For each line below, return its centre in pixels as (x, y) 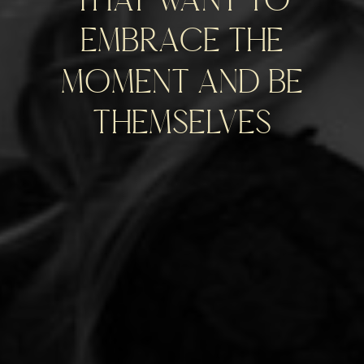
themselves (182, 120)
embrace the (182, 38)
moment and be (182, 79)
